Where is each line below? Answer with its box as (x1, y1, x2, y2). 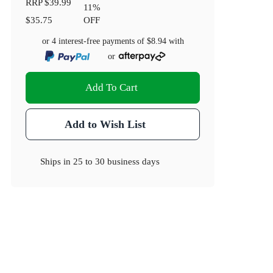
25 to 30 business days (73, 156, 160, 167)
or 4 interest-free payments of (41, 37, 147, 46)
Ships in (40, 156, 74, 167)
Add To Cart (85, 82, 138, 94)
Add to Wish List (64, 118, 146, 131)
